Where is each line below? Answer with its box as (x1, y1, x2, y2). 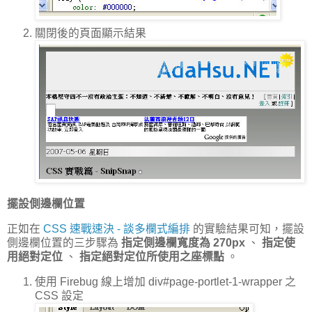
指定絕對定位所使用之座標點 (79, 251, 224, 263)
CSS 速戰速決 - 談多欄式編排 (43, 223, 190, 235)
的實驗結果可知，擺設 (190, 223, 304, 235)
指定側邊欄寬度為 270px (121, 237, 245, 249)
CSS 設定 (35, 290, 84, 302)
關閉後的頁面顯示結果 (35, 26, 146, 39)
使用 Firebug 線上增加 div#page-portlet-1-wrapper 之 (35, 276, 296, 288)
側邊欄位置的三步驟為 (7, 237, 121, 249)
